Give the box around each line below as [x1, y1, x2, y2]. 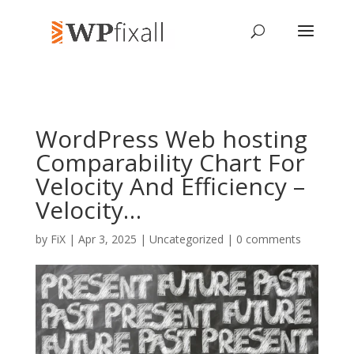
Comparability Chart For [35, 146, 305, 179]
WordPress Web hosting [35, 122, 307, 155]
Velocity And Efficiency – [35, 170, 305, 202]
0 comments [235, 232, 301, 247]
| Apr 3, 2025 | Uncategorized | [65, 232, 236, 247]
